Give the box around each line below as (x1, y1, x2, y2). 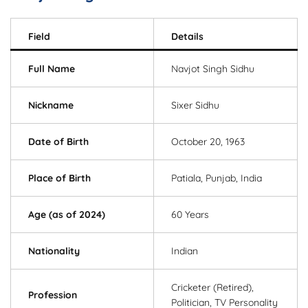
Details (171, 30, 203, 43)
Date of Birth (28, 135, 89, 148)
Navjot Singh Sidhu (171, 63, 254, 76)
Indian (171, 245, 198, 258)
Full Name (28, 63, 75, 76)
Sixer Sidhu (171, 99, 219, 112)
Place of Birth (28, 172, 91, 185)
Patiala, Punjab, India (171, 172, 262, 185)
